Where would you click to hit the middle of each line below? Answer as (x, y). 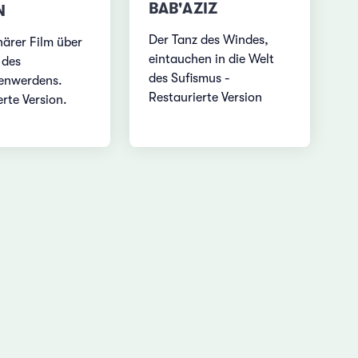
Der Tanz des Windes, (209, 40)
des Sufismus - (190, 78)
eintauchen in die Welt (212, 59)
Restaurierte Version (206, 97)
